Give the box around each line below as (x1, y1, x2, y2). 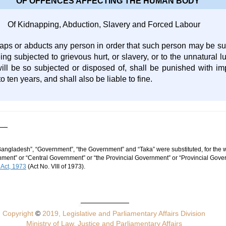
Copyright (3, 209, 36, 217)
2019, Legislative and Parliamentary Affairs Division (40, 209, 206, 217)
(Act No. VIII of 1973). (26, 163, 85, 170)
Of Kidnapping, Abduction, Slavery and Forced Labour (8, 20, 201, 29)
